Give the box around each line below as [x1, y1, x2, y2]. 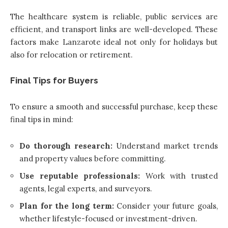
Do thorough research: [19, 140, 116, 151]
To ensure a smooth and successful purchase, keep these [10, 101, 218, 111]
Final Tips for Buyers [10, 75, 98, 85]
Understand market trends [116, 140, 218, 151]
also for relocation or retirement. [10, 49, 133, 60]
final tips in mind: [10, 114, 73, 124]
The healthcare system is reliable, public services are [10, 11, 218, 21]
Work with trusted [145, 170, 218, 181]
